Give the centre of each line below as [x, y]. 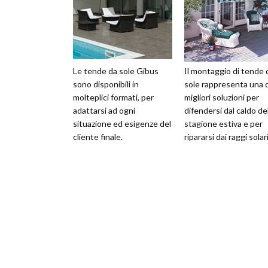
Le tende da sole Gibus [116, 71]
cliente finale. [98, 137]
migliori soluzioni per [222, 97]
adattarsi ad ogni [104, 110]
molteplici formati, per [113, 97]
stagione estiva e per [223, 124]
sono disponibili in [106, 84]
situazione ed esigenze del [122, 124]
